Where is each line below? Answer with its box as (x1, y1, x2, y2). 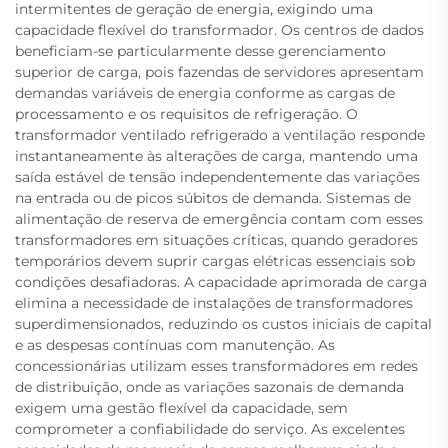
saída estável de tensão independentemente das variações (15, 168, 420, 186)
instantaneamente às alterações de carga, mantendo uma (15, 147, 418, 165)
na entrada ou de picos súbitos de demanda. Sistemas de (15, 189, 411, 207)
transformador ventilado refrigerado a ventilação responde (15, 126, 425, 144)
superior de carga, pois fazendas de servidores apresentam (15, 63, 424, 81)
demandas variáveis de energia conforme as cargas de (15, 84, 395, 102)
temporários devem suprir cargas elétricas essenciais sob (15, 252, 415, 270)
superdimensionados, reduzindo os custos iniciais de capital (15, 315, 432, 333)
